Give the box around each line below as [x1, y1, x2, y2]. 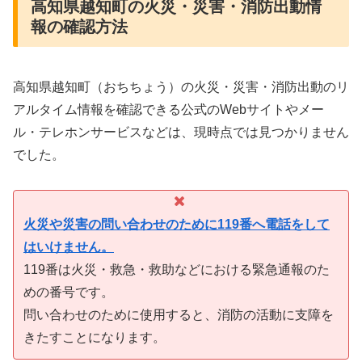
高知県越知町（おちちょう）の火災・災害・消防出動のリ [13, 80, 349, 95]
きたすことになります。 [23, 330, 166, 344]
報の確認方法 [31, 18, 128, 36]
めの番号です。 [23, 284, 114, 299]
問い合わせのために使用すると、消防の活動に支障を [23, 307, 334, 322]
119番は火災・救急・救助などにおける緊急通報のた [23, 262, 330, 276]
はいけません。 [23, 239, 114, 254]
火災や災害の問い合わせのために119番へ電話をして [23, 217, 330, 231]
